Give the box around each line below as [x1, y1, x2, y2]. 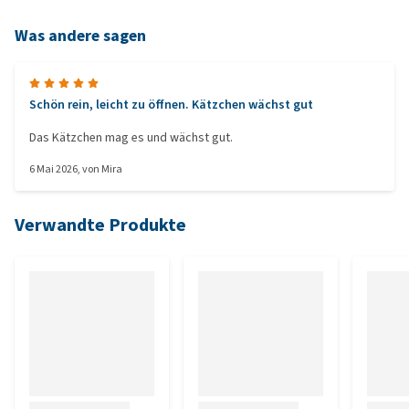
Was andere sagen [15, 25, 146, 47]
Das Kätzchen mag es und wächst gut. [29, 129, 233, 146]
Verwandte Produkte [15, 213, 186, 237]
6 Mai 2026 [29, 162, 78, 176]
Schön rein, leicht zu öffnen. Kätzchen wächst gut [29, 96, 313, 113]
